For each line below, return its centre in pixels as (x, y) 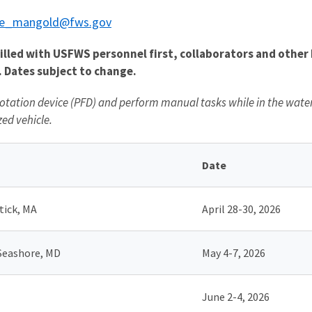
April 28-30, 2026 (241, 209)
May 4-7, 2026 (234, 252)
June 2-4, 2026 (236, 296)
